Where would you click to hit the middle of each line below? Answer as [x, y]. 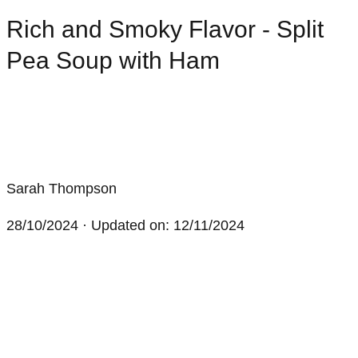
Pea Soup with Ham [113, 60]
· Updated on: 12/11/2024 [161, 225]
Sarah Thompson [62, 188]
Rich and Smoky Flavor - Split [165, 29]
